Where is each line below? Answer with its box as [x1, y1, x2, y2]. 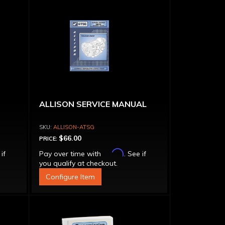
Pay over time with [39, 149, 103, 158]
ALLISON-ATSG [53, 124, 94, 131]
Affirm [102, 148, 124, 157]
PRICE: [39, 135, 59, 142]
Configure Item [45, 172, 95, 181]
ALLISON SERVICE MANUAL [39, 99, 147, 109]
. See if [124, 149, 146, 158]
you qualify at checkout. [39, 159, 118, 168]
